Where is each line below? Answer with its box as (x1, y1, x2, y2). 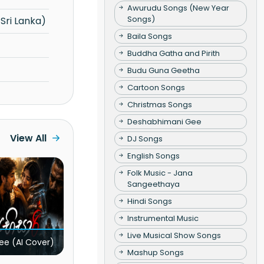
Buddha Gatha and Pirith (127, 47, 220, 59)
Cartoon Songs (127, 81, 185, 93)
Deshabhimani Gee (127, 115, 202, 127)
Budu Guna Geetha (127, 64, 200, 76)
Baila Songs (127, 30, 172, 42)
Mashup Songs (127, 246, 184, 258)
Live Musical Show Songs (127, 229, 221, 241)
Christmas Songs (127, 98, 192, 110)
